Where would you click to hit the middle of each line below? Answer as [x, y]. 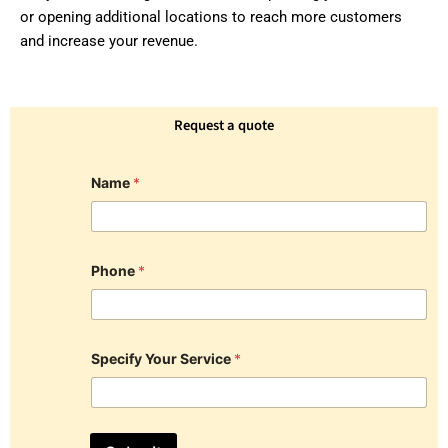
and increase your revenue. [109, 41]
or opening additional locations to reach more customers [211, 17]
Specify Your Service [162, 359]
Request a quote [224, 126]
